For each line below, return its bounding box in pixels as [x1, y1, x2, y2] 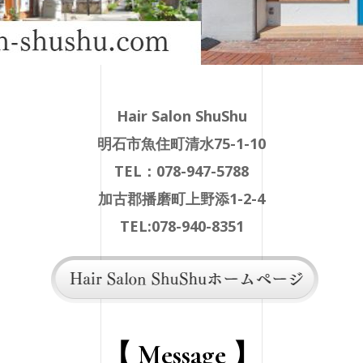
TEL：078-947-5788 [114, 161, 249, 181]
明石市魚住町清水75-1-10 [97, 134, 266, 153]
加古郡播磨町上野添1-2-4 [98, 189, 265, 208]
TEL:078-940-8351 [119, 216, 244, 236]
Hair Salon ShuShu [116, 106, 247, 126]
